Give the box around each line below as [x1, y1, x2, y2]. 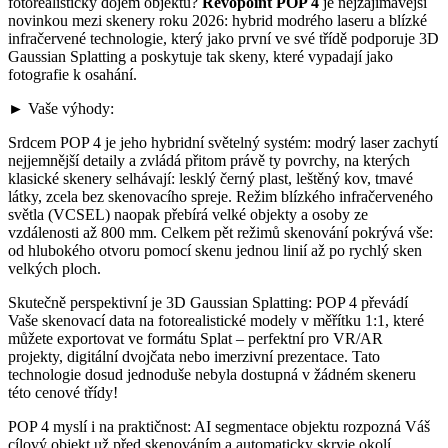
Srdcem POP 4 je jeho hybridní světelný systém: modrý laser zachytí [8, 133, 438, 151]
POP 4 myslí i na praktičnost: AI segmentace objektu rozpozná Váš [8, 417, 430, 435]
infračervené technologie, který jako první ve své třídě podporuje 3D [8, 29, 439, 47]
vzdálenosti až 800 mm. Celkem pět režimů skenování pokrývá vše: [8, 223, 433, 241]
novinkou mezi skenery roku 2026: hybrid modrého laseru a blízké [8, 11, 427, 29]
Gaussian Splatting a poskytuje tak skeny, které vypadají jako [8, 47, 393, 65]
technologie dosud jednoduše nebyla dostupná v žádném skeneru [8, 365, 416, 383]
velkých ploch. [8, 259, 101, 277]
